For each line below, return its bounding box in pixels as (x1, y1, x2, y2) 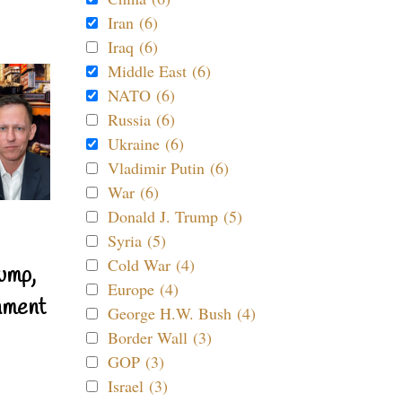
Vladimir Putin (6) (108, 157, 229, 179)
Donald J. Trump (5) (108, 205, 242, 227)
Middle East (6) (108, 60, 211, 82)
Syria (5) (108, 230, 166, 251)
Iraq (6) (108, 36, 158, 57)
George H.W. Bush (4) (108, 302, 256, 324)
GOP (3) (108, 351, 164, 372)
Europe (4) (108, 278, 179, 300)
